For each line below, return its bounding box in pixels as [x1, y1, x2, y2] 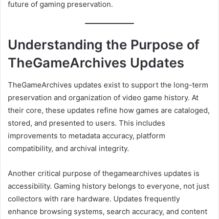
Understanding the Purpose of [8, 37, 199, 53]
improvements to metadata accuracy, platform [8, 131, 165, 140]
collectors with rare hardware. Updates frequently [8, 194, 180, 203]
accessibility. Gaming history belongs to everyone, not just [8, 181, 209, 191]
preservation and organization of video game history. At [8, 92, 198, 102]
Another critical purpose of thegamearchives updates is [8, 168, 199, 178]
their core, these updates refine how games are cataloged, [8, 105, 210, 115]
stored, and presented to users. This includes [8, 118, 165, 128]
